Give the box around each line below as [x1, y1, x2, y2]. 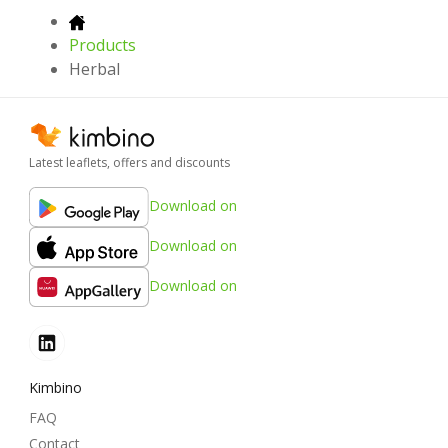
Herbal [69, 58, 120, 81]
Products [69, 34, 136, 57]
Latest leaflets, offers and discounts [29, 153, 230, 171]
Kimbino [29, 377, 82, 397]
